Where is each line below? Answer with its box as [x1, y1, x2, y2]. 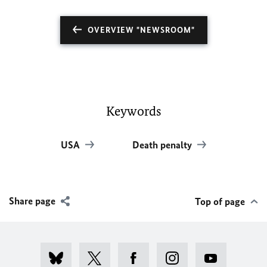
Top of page [195, 195, 245, 207]
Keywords [105, 103, 162, 119]
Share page [9, 195, 55, 207]
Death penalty [132, 139, 194, 151]
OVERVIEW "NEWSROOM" [87, 25, 195, 35]
